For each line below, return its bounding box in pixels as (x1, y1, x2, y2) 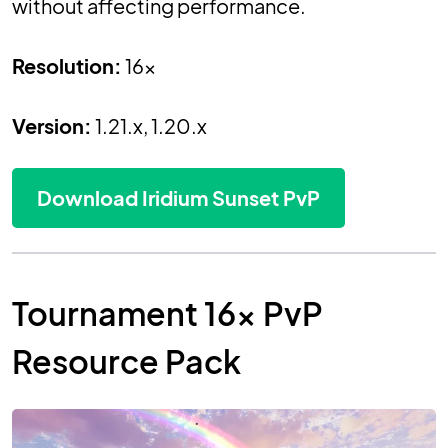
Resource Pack (12, 341, 241, 382)
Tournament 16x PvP (12, 293, 323, 334)
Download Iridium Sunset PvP (37, 185, 320, 211)
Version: (12, 113, 92, 139)
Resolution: (12, 53, 122, 79)
